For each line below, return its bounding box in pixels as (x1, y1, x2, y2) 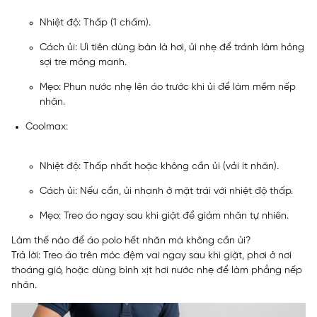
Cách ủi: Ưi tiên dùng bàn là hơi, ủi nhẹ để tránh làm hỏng (40, 42, 304, 54)
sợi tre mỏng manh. (40, 57, 127, 69)
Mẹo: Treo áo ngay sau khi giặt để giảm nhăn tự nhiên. (40, 211, 289, 222)
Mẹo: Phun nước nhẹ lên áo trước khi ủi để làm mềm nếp (40, 82, 296, 93)
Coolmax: (25, 122, 68, 133)
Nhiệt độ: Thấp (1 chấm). (40, 18, 151, 29)
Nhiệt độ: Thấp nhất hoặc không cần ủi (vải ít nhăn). (40, 161, 279, 173)
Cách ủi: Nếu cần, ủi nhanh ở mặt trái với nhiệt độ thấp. (40, 186, 293, 197)
